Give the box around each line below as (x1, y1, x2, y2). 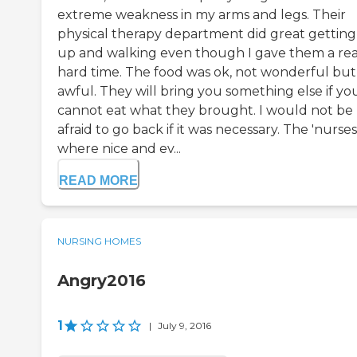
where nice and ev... (57, 141, 181, 157)
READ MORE (59, 174, 138, 188)
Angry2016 (57, 271, 146, 291)
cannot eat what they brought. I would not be (57, 103, 353, 119)
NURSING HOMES (57, 235, 141, 248)
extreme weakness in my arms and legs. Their (57, 7, 346, 23)
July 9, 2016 (158, 320, 211, 332)
